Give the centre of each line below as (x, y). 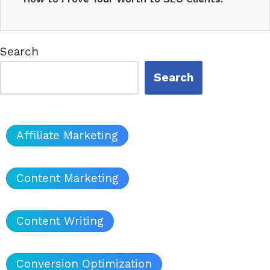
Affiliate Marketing (67, 135)
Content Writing (60, 221)
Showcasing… (57, 10)
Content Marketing (67, 178)
